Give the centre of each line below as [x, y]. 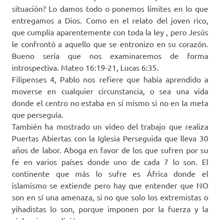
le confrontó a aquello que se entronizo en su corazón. [110, 44]
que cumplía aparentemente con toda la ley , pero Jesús [110, 32]
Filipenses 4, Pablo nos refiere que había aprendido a [110, 79]
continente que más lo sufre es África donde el [110, 174]
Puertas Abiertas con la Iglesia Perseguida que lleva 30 [110, 138]
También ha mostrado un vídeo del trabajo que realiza [110, 126]
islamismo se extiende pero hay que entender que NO [110, 185]
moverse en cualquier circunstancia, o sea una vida [110, 91]
